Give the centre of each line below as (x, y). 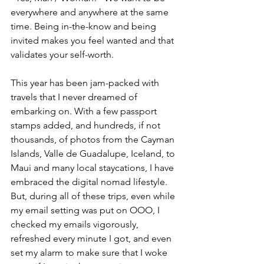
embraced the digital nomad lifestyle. (90, 182)
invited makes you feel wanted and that (93, 41)
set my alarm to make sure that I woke (90, 253)
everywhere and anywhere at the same (91, 12)
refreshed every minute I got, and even (92, 239)
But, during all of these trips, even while (94, 196)
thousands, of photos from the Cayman (94, 140)
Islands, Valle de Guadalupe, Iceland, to (94, 154)
